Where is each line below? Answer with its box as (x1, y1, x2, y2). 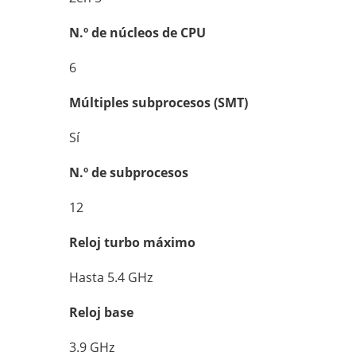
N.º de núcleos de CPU (69, 24, 206, 41)
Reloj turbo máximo (69, 234, 199, 251)
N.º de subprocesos (69, 164, 188, 181)
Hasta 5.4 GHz (69, 269, 153, 286)
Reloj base (69, 304, 137, 321)
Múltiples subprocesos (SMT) (69, 94, 248, 111)
